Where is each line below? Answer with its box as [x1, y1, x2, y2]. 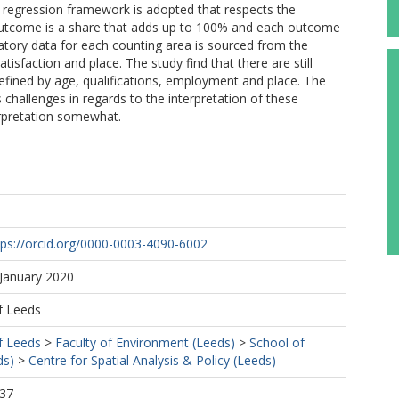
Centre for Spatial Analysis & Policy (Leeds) [28, 352, 276, 369]
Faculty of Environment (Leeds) [55, 334, 235, 351]
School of [249, 334, 305, 351]
